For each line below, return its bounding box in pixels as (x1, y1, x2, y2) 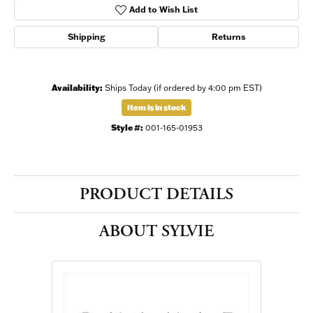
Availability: (51, 82, 103, 93)
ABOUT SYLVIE (99, 221, 214, 242)
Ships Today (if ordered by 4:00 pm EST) (104, 82, 262, 93)
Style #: (110, 122, 143, 133)
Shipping (67, 31, 105, 42)
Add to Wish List (129, 4, 198, 15)
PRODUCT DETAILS (80, 184, 233, 205)
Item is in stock (127, 103, 186, 112)
